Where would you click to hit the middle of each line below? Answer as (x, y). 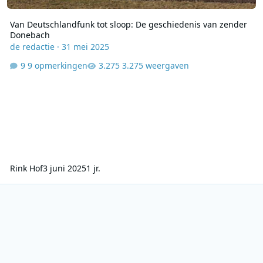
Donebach (30, 35)
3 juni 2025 (64, 168)
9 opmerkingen (57, 65)
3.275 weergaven (155, 65)
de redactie (32, 47)
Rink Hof (26, 168)
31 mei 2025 (85, 47)
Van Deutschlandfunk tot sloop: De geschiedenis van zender (128, 25)
